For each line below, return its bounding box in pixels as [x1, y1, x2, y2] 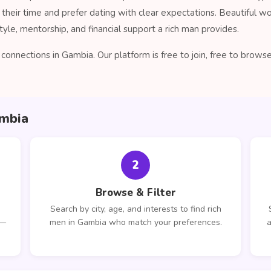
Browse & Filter [95, 186, 176, 200]
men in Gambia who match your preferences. [49, 217, 222, 228]
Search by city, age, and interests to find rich [50, 203, 221, 215]
